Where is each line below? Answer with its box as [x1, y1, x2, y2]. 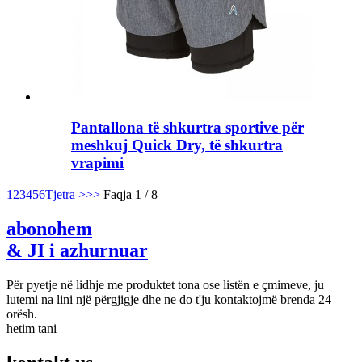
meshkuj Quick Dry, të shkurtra [71, 137, 283, 154]
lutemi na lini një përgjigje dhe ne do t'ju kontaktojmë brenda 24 [6, 292, 331, 306]
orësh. [6, 306, 37, 321]
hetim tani [6, 321, 57, 335]
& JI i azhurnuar [6, 239, 148, 261]
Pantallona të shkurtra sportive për [71, 119, 304, 137]
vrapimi [71, 154, 124, 172]
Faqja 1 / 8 [103, 187, 158, 202]
